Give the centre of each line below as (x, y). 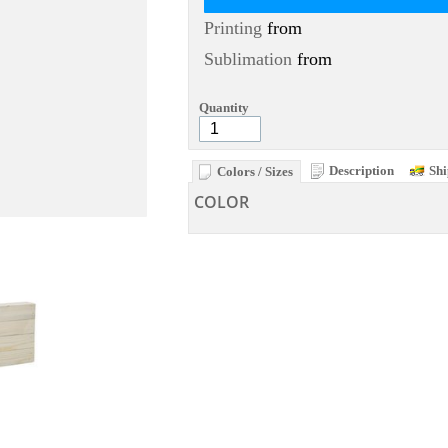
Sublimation (248, 58)
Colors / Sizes (255, 171)
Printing (233, 27)
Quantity (224, 107)
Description (361, 170)
